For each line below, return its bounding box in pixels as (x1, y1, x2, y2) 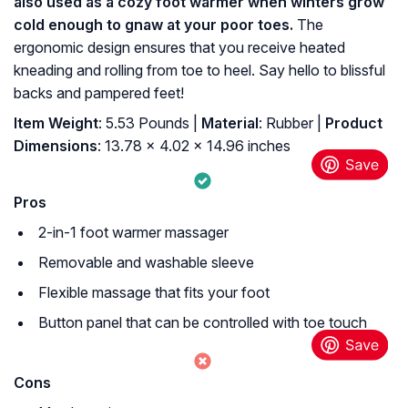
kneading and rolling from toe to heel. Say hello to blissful (14, 61, 385, 80)
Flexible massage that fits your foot (38, 283, 270, 302)
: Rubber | (259, 114, 321, 133)
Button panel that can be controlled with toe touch (38, 313, 367, 332)
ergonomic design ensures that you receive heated (14, 38, 345, 57)
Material (198, 114, 259, 133)
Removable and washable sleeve (38, 253, 254, 272)
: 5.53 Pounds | (98, 114, 198, 133)
